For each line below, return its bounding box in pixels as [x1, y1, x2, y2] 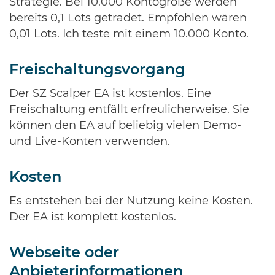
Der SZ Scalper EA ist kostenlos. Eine [9, 88, 211, 99]
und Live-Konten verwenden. [9, 136, 170, 147]
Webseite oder [9, 246, 119, 260]
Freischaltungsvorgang [9, 63, 185, 77]
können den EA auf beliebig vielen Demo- [9, 120, 241, 131]
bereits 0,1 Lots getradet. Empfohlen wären [9, 13, 247, 24]
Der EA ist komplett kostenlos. [9, 212, 176, 223]
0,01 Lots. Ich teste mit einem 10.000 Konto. [9, 29, 249, 40]
